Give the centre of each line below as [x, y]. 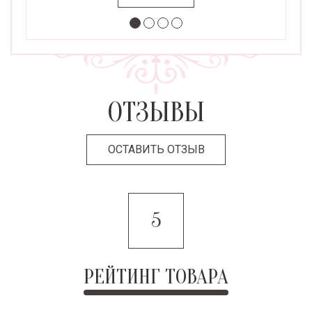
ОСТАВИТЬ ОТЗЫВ [156, 149]
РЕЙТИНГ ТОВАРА [156, 277]
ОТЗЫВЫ [156, 112]
